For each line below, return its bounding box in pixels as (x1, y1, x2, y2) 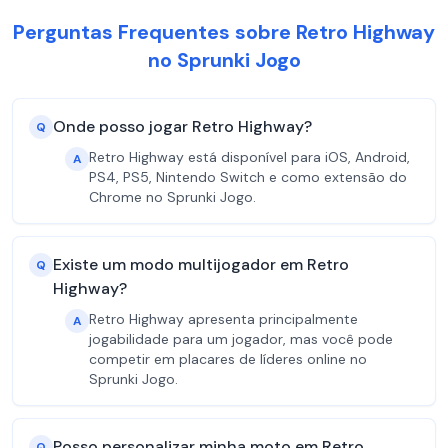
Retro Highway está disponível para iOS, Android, (89, 148, 410, 166)
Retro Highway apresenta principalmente (89, 310, 358, 328)
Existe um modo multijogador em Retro (53, 254, 349, 275)
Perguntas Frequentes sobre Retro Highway (13, 19, 435, 45)
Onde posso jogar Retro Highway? (53, 116, 312, 137)
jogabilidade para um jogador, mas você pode (89, 330, 393, 348)
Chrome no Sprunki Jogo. (89, 188, 256, 206)
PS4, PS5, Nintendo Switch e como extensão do (89, 168, 407, 186)
